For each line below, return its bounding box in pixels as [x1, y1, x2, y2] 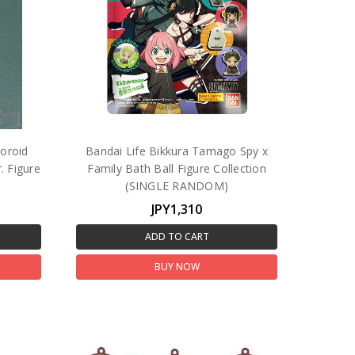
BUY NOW [154, 259, 200, 273]
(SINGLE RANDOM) [125, 177, 228, 193]
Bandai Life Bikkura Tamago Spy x [86, 143, 269, 158]
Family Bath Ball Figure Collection [87, 160, 266, 176]
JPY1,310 [151, 200, 203, 218]
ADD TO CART [144, 229, 209, 243]
